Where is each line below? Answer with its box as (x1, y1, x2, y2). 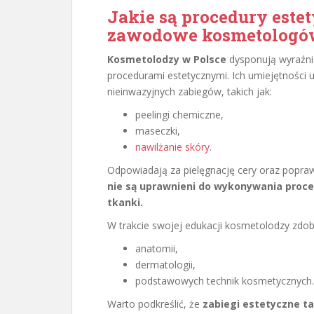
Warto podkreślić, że (107, 297, 203, 310)
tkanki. (107, 196, 143, 209)
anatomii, (135, 242, 178, 255)
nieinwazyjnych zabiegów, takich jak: (107, 85, 272, 98)
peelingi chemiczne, (135, 108, 224, 121)
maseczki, (135, 124, 180, 137)
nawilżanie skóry (135, 140, 210, 153)
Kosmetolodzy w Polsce (107, 53, 226, 66)
